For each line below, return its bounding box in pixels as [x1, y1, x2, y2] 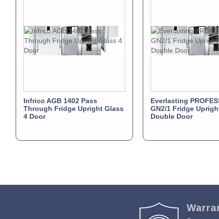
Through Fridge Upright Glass [23, 104, 124, 112]
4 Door [23, 112, 45, 120]
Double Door [151, 112, 193, 120]
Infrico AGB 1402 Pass [23, 96, 97, 105]
